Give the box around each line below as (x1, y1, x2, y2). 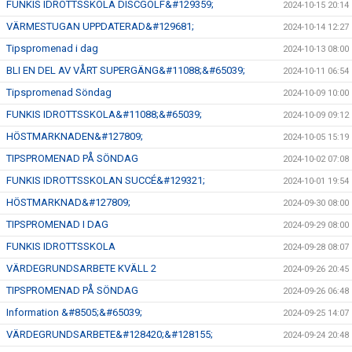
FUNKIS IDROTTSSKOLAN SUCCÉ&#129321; (6, 174, 205, 186)
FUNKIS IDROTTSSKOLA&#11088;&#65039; (6, 108, 202, 120)
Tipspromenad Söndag (6, 86, 112, 98)
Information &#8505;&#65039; (6, 306, 142, 318)
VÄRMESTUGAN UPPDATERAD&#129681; (6, 20, 194, 32)
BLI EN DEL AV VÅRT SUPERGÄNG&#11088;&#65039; (6, 64, 245, 76)
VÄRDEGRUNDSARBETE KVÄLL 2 (6, 262, 156, 274)
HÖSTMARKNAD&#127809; (6, 196, 130, 208)
